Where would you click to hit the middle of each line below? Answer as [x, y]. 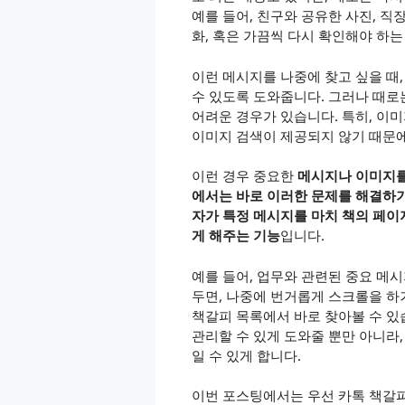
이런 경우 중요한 [245, 176]
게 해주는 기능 [236, 235]
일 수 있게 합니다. [246, 355]
